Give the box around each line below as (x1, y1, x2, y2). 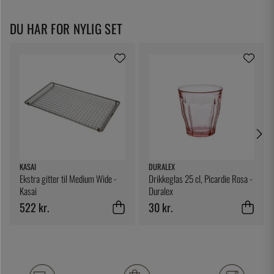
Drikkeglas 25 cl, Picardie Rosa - (149, 172, 253, 186)
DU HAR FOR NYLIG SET (10, 19, 123, 39)
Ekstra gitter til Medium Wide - (20, 172, 117, 186)
